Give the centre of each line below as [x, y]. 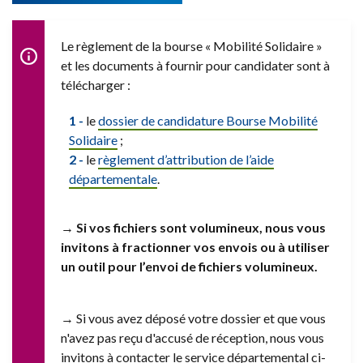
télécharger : [96, 84]
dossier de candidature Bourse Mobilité [208, 120]
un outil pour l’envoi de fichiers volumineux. [189, 266]
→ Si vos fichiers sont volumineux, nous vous [193, 227]
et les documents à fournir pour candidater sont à [195, 65]
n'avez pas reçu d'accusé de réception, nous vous [192, 337]
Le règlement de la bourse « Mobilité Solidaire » [192, 45]
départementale [113, 178]
